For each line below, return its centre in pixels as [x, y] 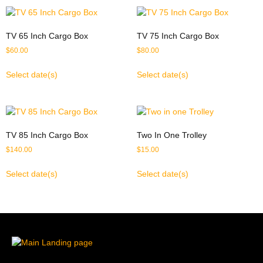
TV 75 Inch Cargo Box [178, 36]
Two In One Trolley [171, 135]
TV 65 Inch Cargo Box [47, 36]
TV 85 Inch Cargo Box [47, 135]
